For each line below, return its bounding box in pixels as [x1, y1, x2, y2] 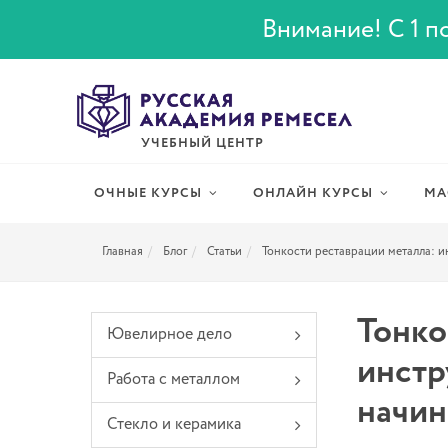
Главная [102, 243, 143, 261]
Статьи [207, 243, 242, 261]
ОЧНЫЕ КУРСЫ [94, 184, 202, 204]
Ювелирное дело [107, 323, 232, 347]
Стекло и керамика [107, 413, 241, 437]
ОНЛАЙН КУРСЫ [253, 184, 373, 204]
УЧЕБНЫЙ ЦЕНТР [141, 134, 264, 154]
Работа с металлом [107, 368, 240, 392]
